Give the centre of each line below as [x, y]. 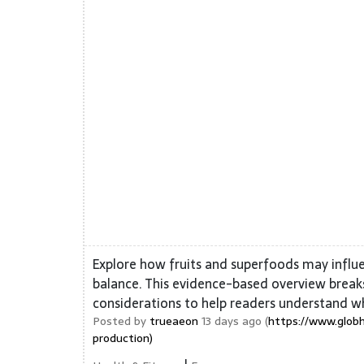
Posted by [121, 321]
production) [123, 338]
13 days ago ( [233, 321]
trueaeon [174, 321]
